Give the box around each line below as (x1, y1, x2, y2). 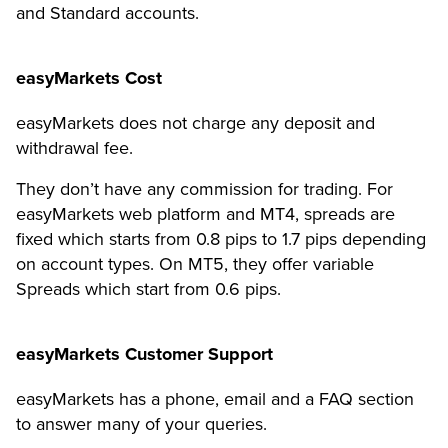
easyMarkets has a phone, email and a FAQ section (16, 387, 414, 410)
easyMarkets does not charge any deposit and (16, 111, 375, 134)
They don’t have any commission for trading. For (16, 177, 393, 200)
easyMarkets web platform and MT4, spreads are (16, 202, 395, 225)
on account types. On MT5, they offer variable (16, 252, 374, 275)
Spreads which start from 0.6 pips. (16, 277, 281, 300)
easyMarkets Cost (16, 66, 162, 89)
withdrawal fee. (16, 136, 133, 159)
